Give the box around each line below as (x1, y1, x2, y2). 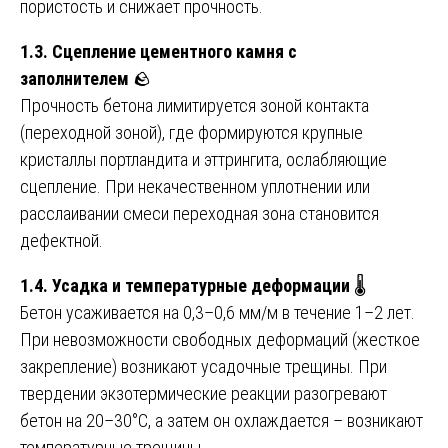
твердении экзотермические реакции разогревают (20, 382, 387, 404)
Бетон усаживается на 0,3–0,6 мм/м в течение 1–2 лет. (20, 301, 415, 323)
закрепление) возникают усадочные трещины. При (20, 355, 387, 377)
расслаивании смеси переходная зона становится (20, 202, 379, 224)
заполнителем (20, 67, 129, 89)
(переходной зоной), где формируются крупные (20, 121, 363, 143)
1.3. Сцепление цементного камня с (20, 40, 297, 62)
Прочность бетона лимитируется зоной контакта (20, 94, 369, 116)
